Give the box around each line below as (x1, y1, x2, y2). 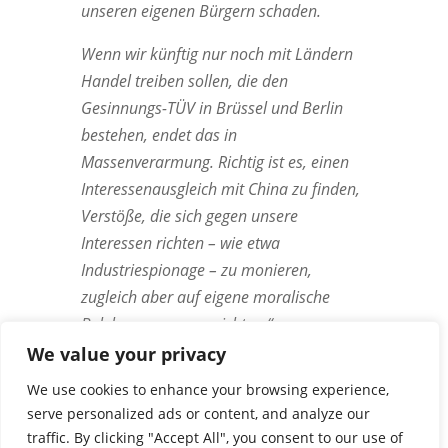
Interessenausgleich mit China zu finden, (80, 178, 360, 200)
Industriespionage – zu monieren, (80, 259, 312, 281)
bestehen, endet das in (80, 124, 237, 146)
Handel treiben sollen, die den (80, 70, 288, 92)
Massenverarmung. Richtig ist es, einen (80, 151, 349, 173)
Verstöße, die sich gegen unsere (80, 205, 298, 227)
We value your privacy (27, 342, 226, 366)
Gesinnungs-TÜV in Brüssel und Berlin (80, 97, 343, 119)
